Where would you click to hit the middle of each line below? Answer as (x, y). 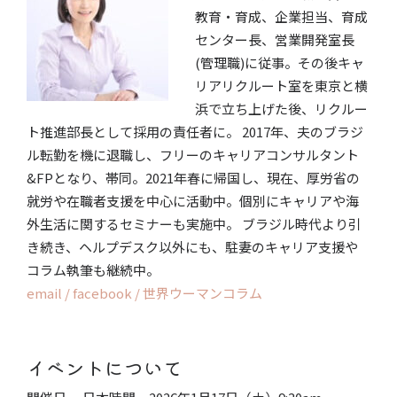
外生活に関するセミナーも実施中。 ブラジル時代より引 (194, 223)
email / (50, 292)
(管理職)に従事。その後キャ (280, 62)
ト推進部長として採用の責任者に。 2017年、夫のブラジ (195, 131)
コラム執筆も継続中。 (93, 269)
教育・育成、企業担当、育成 (281, 16)
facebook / (108, 292)
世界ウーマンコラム (202, 292)
